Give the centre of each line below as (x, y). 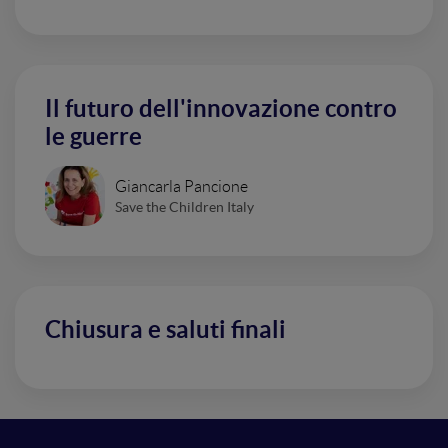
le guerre (93, 136)
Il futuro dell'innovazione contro (221, 108)
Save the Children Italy (184, 206)
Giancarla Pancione (181, 186)
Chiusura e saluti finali (165, 329)
